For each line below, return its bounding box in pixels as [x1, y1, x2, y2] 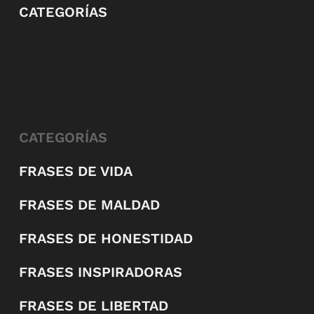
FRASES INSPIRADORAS [18, 264, 182, 281]
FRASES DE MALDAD [18, 196, 160, 214]
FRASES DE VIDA [18, 163, 132, 180]
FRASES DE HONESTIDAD [18, 230, 193, 247]
